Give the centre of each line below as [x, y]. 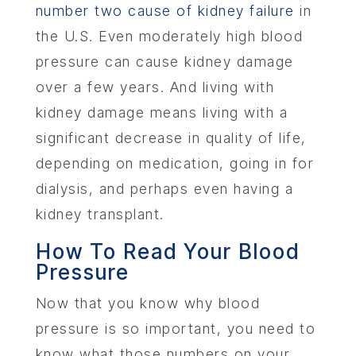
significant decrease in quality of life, [171, 138]
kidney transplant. [100, 214]
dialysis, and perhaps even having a [164, 189]
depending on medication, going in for [175, 163]
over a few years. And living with [155, 87]
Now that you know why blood [148, 303]
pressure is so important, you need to [176, 329]
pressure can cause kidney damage [164, 62]
